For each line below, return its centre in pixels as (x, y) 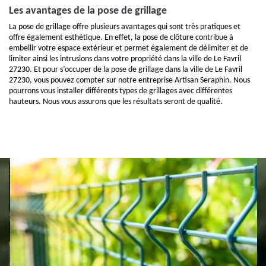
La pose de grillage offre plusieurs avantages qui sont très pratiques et (125, 27)
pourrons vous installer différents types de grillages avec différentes (121, 91)
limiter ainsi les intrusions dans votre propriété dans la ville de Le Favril (125, 59)
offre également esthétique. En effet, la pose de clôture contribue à (121, 38)
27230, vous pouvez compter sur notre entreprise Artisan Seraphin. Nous (129, 80)
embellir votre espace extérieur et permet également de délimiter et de (129, 48)
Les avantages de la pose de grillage (88, 11)
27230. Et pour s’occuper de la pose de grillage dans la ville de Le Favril (126, 70)
